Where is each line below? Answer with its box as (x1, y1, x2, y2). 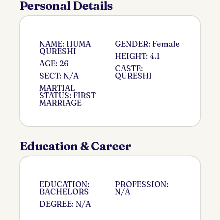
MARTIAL (39, 82, 75, 93)
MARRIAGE (39, 97, 82, 108)
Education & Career (20, 138, 132, 153)
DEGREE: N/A (39, 198, 91, 209)
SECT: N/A (39, 70, 79, 81)
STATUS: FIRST (39, 90, 96, 100)
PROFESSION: (115, 179, 168, 189)
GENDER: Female (115, 38, 180, 49)
